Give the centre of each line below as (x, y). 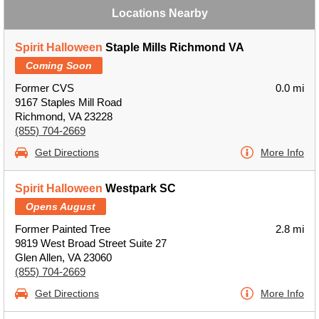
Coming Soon (59, 66)
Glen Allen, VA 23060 (63, 257)
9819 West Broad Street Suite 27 (91, 243)
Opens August (61, 206)
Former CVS (45, 88)
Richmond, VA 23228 (64, 116)
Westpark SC (139, 188)
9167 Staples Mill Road (68, 102)
